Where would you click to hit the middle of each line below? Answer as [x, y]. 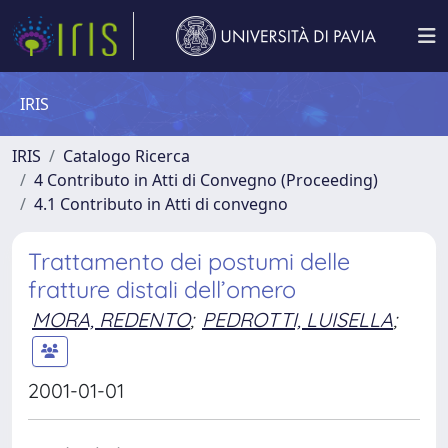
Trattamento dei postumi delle [189, 261]
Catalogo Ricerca [126, 156]
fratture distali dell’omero [162, 289]
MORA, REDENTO [111, 319]
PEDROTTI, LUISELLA [297, 319]
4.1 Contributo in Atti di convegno [161, 204]
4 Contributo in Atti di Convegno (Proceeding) [206, 180]
